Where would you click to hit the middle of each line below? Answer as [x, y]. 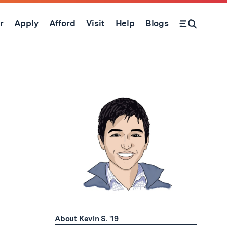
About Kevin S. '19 [87, 219]
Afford [62, 23]
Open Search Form [198, 28]
